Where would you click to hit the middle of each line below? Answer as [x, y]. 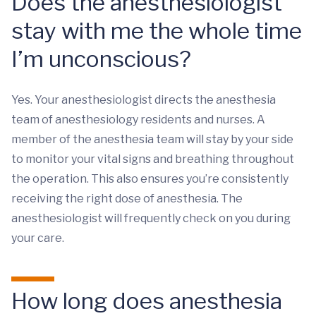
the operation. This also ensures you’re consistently [150, 179]
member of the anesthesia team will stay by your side [152, 139]
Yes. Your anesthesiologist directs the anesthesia [144, 100]
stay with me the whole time [157, 31]
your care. [38, 238]
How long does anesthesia [147, 301]
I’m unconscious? [101, 59]
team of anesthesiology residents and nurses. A [138, 120]
